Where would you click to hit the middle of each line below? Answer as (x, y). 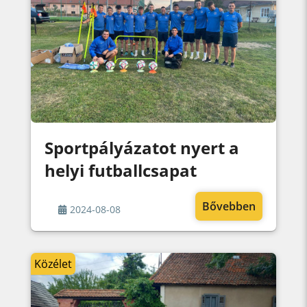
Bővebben (229, 206)
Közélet (53, 263)
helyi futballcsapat (120, 170)
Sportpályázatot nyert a (142, 147)
